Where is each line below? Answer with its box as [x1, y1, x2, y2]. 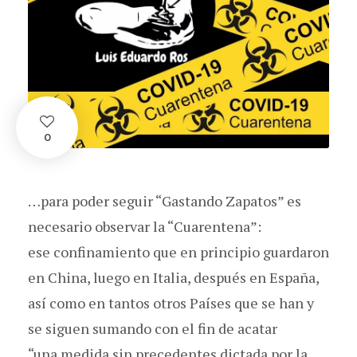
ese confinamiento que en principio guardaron [28, 241, 329, 261]
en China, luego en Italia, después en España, [28, 267, 319, 287]
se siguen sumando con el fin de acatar [28, 318, 277, 338]
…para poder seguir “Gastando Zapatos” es [28, 190, 301, 210]
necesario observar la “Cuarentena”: [28, 216, 261, 236]
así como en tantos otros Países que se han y [28, 292, 314, 312]
